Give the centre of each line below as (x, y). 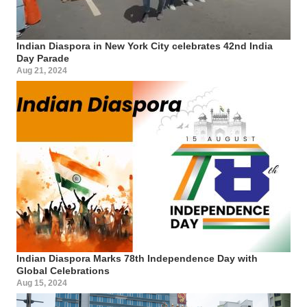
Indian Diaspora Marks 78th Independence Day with (137, 258)
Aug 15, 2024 (42, 283)
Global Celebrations (63, 270)
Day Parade (43, 58)
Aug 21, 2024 (42, 70)
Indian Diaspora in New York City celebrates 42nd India (145, 46)
